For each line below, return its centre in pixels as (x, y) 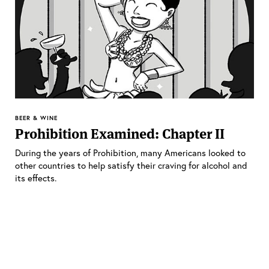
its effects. (36, 177)
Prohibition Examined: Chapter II (120, 134)
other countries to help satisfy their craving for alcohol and (131, 165)
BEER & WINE (36, 118)
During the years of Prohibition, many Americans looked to (130, 152)
